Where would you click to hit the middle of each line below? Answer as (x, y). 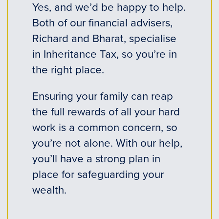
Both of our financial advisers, (102, 22)
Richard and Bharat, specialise (104, 38)
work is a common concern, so (105, 127)
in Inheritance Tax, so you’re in (104, 53)
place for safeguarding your (98, 174)
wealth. (49, 189)
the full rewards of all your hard (106, 111)
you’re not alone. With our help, (107, 142)
